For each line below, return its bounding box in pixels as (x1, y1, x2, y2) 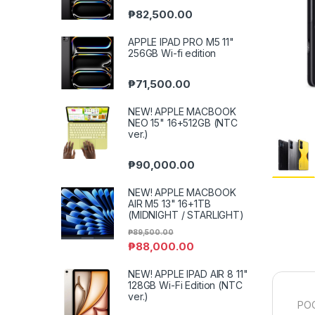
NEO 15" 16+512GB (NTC (128, 117, 238, 129)
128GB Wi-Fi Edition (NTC (128, 278, 243, 291)
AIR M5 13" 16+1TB (128, 198, 211, 210)
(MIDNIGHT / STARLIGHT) (128, 209, 244, 221)
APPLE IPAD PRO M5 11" (128, 35, 235, 48)
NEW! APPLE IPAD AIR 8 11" (128, 267, 248, 280)
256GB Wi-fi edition (128, 46, 217, 59)
